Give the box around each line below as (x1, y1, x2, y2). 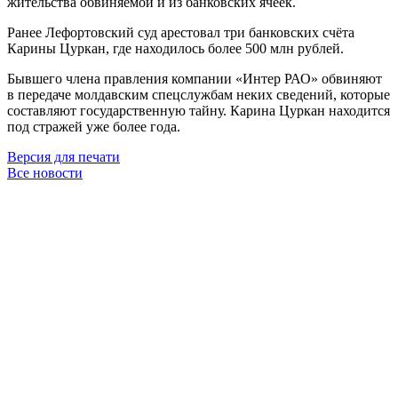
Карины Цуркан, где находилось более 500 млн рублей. (7, 40, 344, 56)
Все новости (7, 164, 83, 180)
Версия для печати (7, 148, 120, 164)
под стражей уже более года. (7, 118, 180, 134)
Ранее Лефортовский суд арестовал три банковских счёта (7, 24, 354, 40)
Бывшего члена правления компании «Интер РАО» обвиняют (7, 70, 382, 86)
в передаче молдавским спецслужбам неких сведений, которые (7, 86, 390, 102)
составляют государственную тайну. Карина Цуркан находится (7, 102, 390, 118)
